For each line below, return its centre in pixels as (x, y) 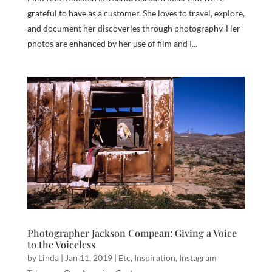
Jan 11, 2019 (88, 258)
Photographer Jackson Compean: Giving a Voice (132, 233)
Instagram (198, 258)
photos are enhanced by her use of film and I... (112, 44)
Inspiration (155, 258)
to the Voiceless (61, 245)
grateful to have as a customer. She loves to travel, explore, (136, 13)
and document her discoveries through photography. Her (134, 29)
